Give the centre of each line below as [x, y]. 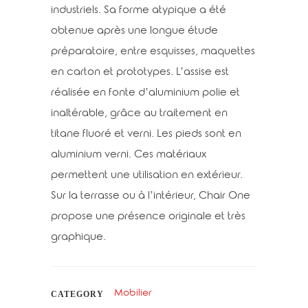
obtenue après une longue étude [134, 32]
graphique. [78, 238]
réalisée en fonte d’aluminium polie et [145, 93]
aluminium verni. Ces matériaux [129, 155]
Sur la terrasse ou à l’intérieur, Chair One [151, 197]
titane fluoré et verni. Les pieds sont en [146, 135]
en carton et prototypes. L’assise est [140, 73]
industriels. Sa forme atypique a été [139, 11]
